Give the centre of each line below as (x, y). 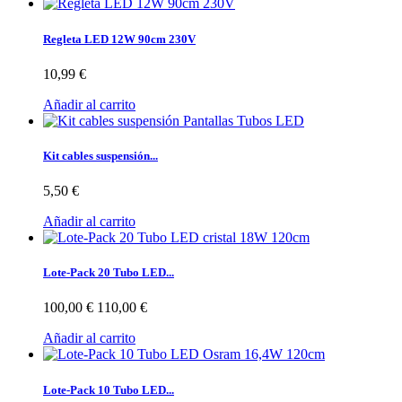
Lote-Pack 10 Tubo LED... (109, 389)
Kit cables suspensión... (100, 155)
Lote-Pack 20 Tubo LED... (109, 273)
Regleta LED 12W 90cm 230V (119, 39)
